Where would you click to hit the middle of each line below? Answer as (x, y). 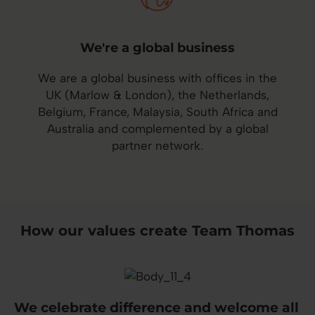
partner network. (157, 146)
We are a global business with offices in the (157, 78)
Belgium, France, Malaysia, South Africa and (157, 112)
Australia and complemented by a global (157, 129)
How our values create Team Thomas (157, 231)
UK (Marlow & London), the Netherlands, (157, 95)
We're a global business (157, 48)
